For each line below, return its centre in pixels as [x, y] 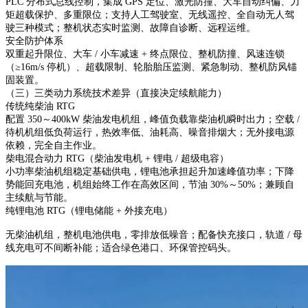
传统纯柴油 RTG [40, 106]
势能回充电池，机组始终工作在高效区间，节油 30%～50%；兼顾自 [150, 184]
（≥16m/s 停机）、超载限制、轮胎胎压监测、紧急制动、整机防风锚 [151, 67]
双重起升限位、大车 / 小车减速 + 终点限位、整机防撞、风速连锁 [145, 54]
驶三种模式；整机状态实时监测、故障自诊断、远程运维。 [131, 27]
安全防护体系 [34, 41]
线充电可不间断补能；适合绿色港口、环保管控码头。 [121, 247]
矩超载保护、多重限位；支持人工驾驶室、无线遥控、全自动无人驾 [150, 14]
